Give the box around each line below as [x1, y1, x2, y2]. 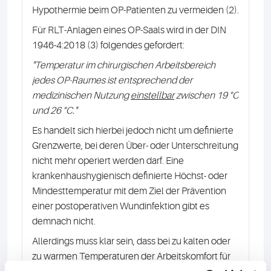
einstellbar [131, 90, 174, 101]
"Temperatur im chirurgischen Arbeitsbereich [32, 60, 215, 71]
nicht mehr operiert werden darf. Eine [32, 155, 184, 166]
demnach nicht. [32, 216, 96, 227]
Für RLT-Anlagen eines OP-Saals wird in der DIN [32, 25, 226, 36]
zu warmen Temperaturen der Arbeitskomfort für [32, 251, 230, 262]
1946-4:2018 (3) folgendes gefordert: [32, 40, 184, 51]
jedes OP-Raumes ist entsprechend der [32, 75, 192, 86]
